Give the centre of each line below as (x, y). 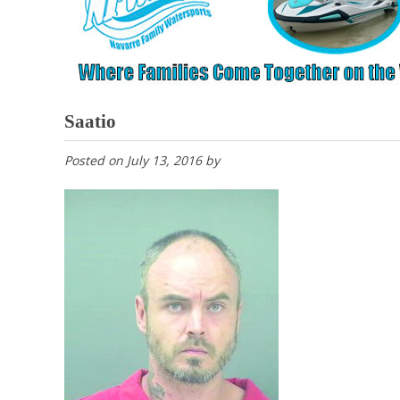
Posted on (96, 161)
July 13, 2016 (164, 161)
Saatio (90, 122)
